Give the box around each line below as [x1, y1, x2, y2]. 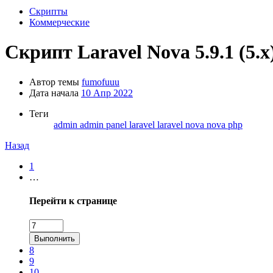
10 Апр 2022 [81, 87, 133, 98]
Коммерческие [29, 17, 90, 27]
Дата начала [29, 87, 79, 98]
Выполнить [34, 234, 75, 244]
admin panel [80, 119, 129, 130]
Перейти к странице [29, 196, 117, 207]
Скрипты [29, 6, 68, 16]
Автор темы [29, 76, 79, 87]
